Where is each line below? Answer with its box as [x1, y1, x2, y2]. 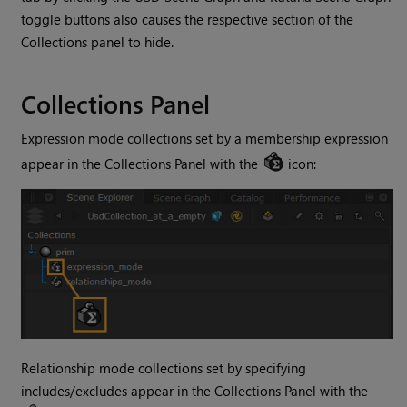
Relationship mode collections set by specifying [21, 359, 307, 378]
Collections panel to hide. [21, 33, 174, 52]
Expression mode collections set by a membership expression [21, 129, 389, 148]
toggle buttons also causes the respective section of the [21, 10, 354, 29]
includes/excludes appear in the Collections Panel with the [21, 382, 369, 401]
